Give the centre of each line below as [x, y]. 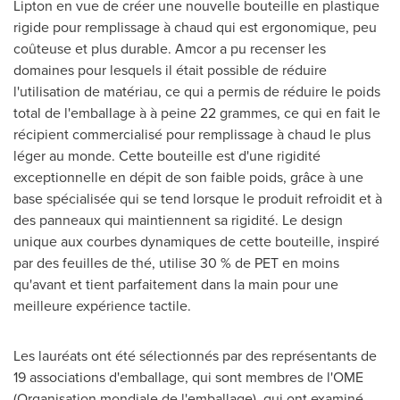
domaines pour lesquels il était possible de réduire [170, 70]
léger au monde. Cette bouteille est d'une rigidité [167, 156]
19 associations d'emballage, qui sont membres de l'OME [188, 377]
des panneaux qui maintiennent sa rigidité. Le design [178, 220]
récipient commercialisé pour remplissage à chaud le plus [192, 134]
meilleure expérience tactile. [102, 306]
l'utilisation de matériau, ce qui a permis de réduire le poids [197, 92]
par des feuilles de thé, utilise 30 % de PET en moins [176, 263]
